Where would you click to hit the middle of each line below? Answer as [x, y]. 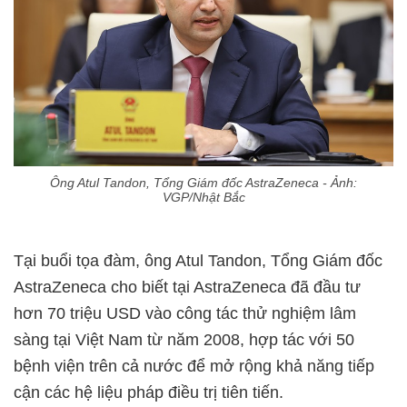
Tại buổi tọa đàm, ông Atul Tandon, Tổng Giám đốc [198, 260]
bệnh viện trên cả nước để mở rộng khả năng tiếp [194, 366]
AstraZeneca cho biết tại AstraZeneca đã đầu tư [187, 287]
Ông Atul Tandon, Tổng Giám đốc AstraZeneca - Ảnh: [203, 182]
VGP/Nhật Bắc [203, 197]
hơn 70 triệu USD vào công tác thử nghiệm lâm [185, 313]
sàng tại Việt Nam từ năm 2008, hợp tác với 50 [184, 339]
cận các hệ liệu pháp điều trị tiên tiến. [149, 392]
